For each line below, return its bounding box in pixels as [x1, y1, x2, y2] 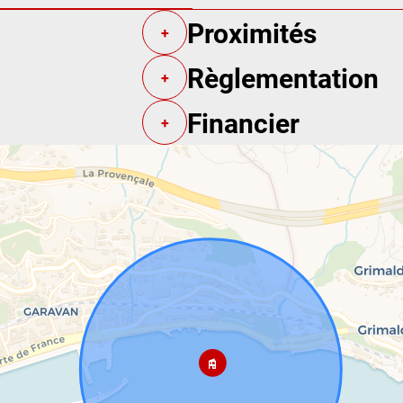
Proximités [187, 13, 317, 50]
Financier [187, 103, 300, 140]
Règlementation [187, 58, 379, 95]
